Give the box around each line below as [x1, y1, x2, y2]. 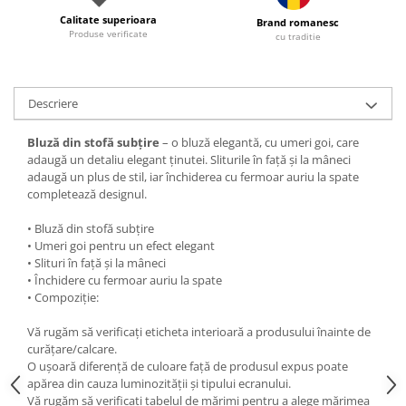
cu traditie [275, 30, 321, 43]
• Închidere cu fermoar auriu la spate [27, 272, 222, 289]
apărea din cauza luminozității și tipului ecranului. [27, 375, 291, 392]
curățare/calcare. [27, 341, 117, 358]
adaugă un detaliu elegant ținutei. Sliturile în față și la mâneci [27, 151, 351, 169]
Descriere [28, 95, 78, 112]
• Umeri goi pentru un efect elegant [27, 237, 215, 255]
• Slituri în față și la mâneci [27, 255, 166, 272]
